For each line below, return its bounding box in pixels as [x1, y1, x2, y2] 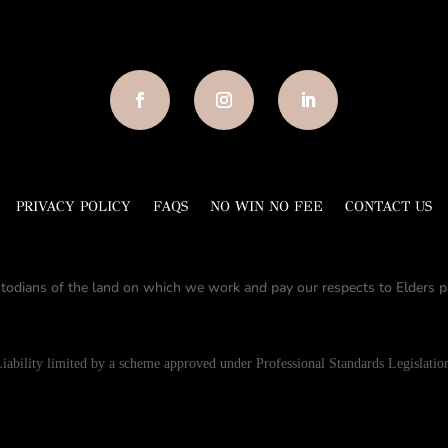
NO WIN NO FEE [210, 197, 323, 215]
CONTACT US [345, 197, 432, 215]
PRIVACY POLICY [16, 197, 131, 215]
